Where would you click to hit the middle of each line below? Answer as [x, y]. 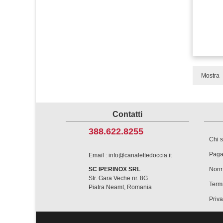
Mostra [210, 76]
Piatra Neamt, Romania [120, 187]
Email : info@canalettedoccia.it [130, 155]
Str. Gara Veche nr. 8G [118, 178]
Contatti [127, 114]
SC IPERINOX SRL [114, 169]
